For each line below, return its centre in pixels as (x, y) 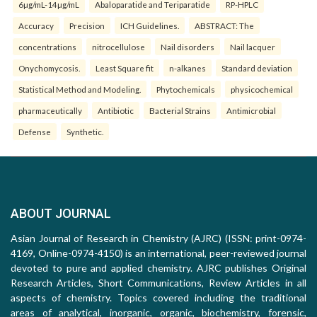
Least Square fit (125, 68)
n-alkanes (188, 68)
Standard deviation (257, 68)
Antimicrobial (251, 110)
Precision (87, 25)
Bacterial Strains (180, 110)
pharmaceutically (50, 110)
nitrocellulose (119, 47)
